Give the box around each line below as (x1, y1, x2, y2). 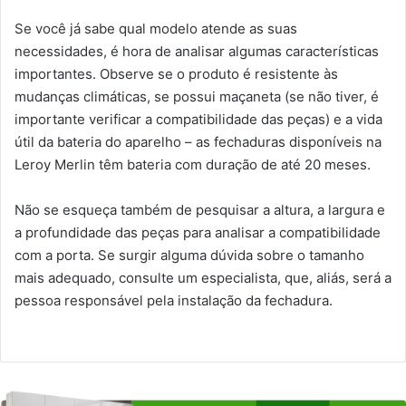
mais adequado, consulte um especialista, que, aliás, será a (14, 268, 391, 286)
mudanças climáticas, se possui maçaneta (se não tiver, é (14, 87, 379, 105)
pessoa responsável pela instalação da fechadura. (14, 291, 333, 309)
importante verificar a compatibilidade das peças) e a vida (14, 110, 382, 128)
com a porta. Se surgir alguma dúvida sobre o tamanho (14, 246, 364, 264)
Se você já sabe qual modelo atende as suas (14, 19, 297, 37)
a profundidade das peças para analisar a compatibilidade (14, 223, 381, 241)
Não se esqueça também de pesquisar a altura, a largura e (14, 200, 385, 218)
